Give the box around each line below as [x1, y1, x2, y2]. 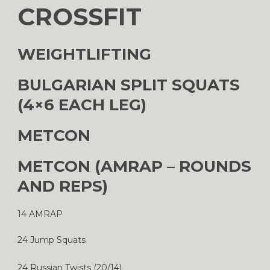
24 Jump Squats [17, 234, 86, 245]
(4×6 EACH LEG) [17, 95, 146, 115]
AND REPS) [17, 176, 108, 196]
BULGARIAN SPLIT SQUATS [17, 75, 240, 95]
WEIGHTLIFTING [17, 44, 151, 64]
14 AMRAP [17, 208, 63, 219]
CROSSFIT [17, 1, 142, 31]
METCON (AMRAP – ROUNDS [17, 156, 251, 176]
